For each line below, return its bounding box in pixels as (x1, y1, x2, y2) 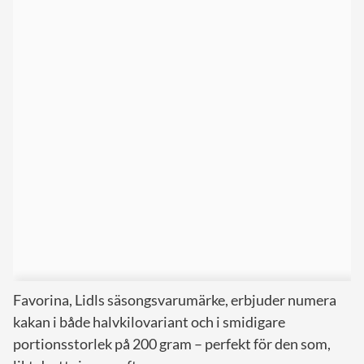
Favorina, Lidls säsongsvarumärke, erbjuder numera (13, 291, 336, 310)
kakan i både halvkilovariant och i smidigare (13, 313, 285, 331)
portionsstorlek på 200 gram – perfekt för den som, (13, 335, 331, 353)
